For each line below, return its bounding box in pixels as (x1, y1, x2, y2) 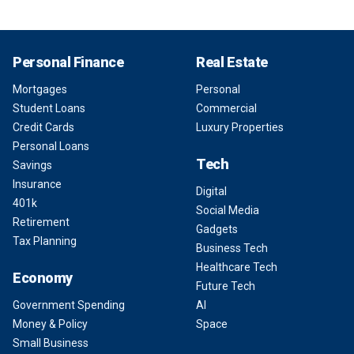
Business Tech (196, 241, 268, 254)
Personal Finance (13, 53, 124, 70)
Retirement (13, 215, 70, 228)
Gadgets (196, 222, 238, 235)
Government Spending (13, 298, 125, 311)
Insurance (13, 177, 62, 190)
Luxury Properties (196, 120, 284, 134)
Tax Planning (13, 234, 77, 247)
